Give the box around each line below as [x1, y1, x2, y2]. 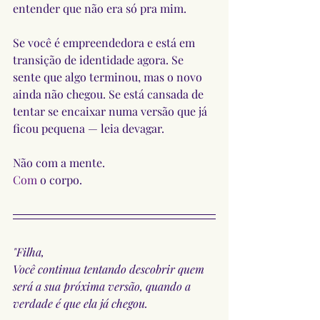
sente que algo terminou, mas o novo [13, 69, 205, 84]
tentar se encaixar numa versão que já [13, 103, 210, 119]
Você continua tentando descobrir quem [13, 261, 207, 276]
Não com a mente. [13, 154, 105, 170]
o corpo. [37, 171, 82, 187]
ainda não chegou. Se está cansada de [13, 86, 206, 101]
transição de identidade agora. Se [13, 51, 186, 67]
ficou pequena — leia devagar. [13, 120, 164, 136]
